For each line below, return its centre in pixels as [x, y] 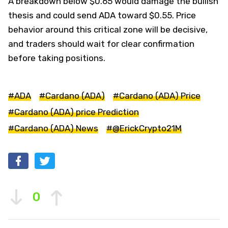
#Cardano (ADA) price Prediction [74, 112]
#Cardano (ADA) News [53, 128]
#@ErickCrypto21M [144, 128]
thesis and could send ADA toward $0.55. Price [102, 15]
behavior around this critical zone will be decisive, [108, 29]
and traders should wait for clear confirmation [101, 44]
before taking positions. [57, 58]
